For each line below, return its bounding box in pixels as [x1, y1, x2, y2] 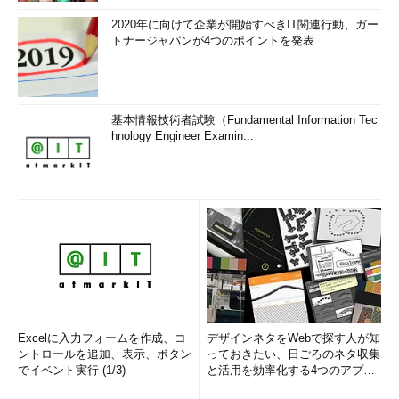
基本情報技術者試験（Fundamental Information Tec [111, 113, 378, 126]
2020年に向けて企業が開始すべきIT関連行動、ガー [111, 18, 379, 31]
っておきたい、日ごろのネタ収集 [207, 347, 380, 361]
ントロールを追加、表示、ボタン [18, 347, 191, 361]
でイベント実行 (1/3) [18, 363, 126, 377]
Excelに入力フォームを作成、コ [18, 331, 186, 345]
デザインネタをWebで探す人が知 [207, 331, 380, 345]
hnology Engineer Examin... [111, 129, 254, 142]
